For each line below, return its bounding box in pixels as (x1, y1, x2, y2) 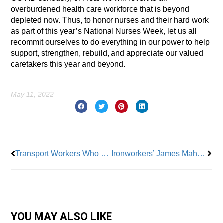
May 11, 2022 (11, 90, 54, 99)
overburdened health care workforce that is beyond (11, 5, 190, 14)
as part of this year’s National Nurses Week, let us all (11, 27, 197, 36)
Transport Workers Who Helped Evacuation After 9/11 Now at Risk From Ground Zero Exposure (101, 149, 109, 158)
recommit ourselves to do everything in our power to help (11, 38, 210, 47)
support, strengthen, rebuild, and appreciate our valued (11, 49, 204, 58)
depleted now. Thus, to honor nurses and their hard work (11, 16, 209, 25)
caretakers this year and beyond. (11, 60, 128, 69)
